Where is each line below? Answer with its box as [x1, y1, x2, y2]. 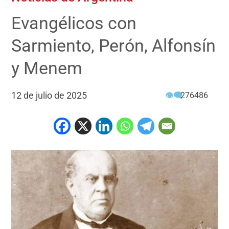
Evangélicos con [11, 13, 137, 34]
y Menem [11, 58, 83, 79]
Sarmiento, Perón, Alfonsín [11, 35, 216, 56]
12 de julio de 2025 [11, 90, 87, 101]
